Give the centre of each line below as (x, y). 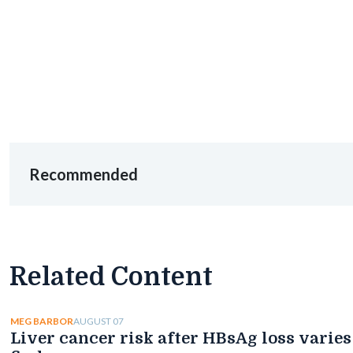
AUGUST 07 (98, 321)
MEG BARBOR (42, 321)
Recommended (84, 174)
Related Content (111, 277)
